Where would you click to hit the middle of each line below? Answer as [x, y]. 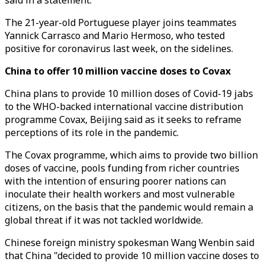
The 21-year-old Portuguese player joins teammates [121, 22]
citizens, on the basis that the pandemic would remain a [129, 207]
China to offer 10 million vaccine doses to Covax [118, 71]
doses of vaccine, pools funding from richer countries [122, 168]
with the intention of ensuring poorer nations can [115, 181]
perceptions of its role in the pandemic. [92, 132]
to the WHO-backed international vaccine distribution [124, 106]
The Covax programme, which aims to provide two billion [131, 155]
